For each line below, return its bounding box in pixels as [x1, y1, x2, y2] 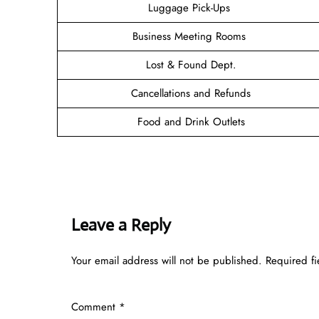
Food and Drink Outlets [137, 113, 245, 130]
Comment [71, 298, 119, 315]
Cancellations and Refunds [131, 85, 251, 101]
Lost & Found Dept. [145, 56, 236, 73]
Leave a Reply [71, 214, 171, 236]
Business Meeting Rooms [132, 28, 249, 44]
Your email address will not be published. [71, 252, 262, 268]
